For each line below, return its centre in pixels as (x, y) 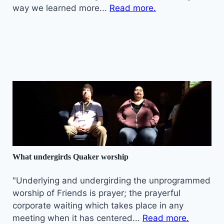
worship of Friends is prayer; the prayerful (96, 193)
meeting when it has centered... (77, 218)
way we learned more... (61, 8)
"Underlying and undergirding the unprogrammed (111, 180)
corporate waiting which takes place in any (98, 205)
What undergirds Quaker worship (70, 156)
